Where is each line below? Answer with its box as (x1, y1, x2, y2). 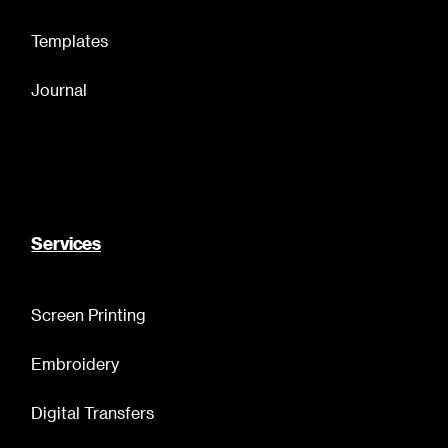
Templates (31, 31, 109, 51)
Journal (31, 80, 88, 100)
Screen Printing (31, 305, 147, 325)
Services (31, 235, 101, 254)
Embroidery (31, 354, 120, 374)
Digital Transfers (31, 403, 155, 423)
